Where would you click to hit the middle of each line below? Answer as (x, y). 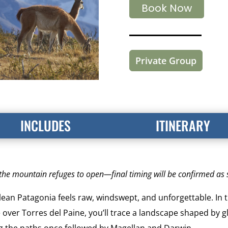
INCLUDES (45, 125)
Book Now (166, 8)
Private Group (166, 60)
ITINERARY (183, 125)
